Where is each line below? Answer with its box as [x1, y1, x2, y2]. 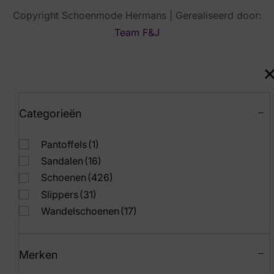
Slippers [41, 188, 78, 201]
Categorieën [19, 107, 81, 120]
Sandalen [41, 155, 83, 168]
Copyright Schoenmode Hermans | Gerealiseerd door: [12, 9, 262, 22]
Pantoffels [41, 138, 87, 150]
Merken [19, 248, 57, 261]
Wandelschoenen [41, 204, 119, 217]
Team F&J [114, 26, 160, 39]
